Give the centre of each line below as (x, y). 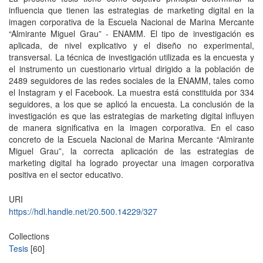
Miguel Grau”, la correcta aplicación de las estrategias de (131, 151)
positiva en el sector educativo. (66, 174)
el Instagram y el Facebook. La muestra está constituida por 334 (131, 92)
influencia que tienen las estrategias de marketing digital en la (131, 10)
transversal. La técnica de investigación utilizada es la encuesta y (131, 57)
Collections (29, 236)
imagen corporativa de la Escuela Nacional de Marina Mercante (131, 22)
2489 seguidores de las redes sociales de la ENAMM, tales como (131, 80)
